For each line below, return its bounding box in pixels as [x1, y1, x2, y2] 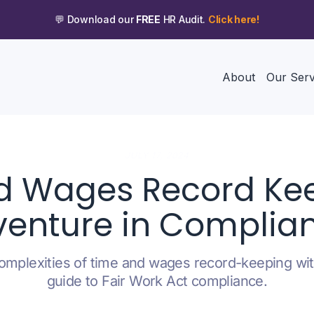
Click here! [207, 13, 259, 25]
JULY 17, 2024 [125, 149, 189, 161]
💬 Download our [55, 13, 137, 25]
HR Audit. [160, 13, 208, 25]
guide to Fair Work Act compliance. [46, 272, 268, 289]
